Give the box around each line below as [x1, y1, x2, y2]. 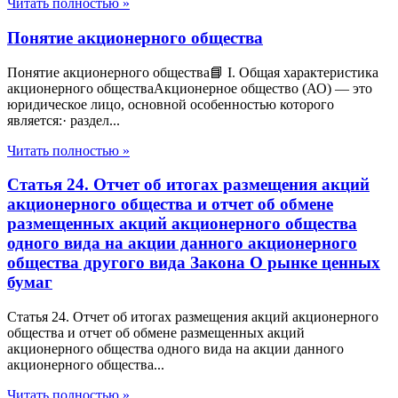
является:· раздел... [7, 112, 120, 128]
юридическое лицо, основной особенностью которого [7, 96, 334, 112]
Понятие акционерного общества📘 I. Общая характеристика [7, 64, 378, 80]
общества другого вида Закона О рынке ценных [7, 253, 380, 273]
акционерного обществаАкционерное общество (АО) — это [7, 80, 372, 96]
